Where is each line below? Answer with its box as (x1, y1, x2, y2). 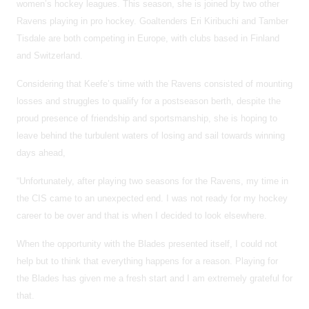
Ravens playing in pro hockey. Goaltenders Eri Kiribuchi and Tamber (17, 15, 288, 26)
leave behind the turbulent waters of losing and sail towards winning (17, 130, 285, 141)
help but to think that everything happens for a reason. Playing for (17, 255, 278, 266)
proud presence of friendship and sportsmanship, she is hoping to (17, 112, 277, 123)
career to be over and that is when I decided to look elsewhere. (17, 210, 267, 221)
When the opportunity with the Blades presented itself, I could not (17, 238, 277, 249)
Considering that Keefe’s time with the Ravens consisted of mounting (17, 78, 292, 89)
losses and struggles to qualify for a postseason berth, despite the (17, 95, 281, 106)
